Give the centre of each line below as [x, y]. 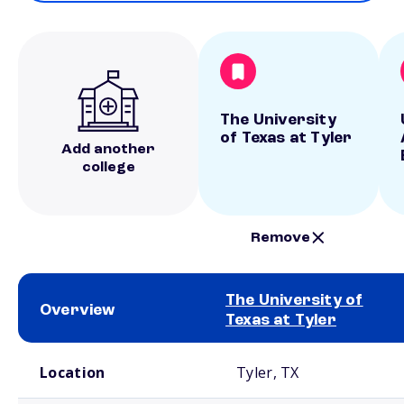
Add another [108, 150]
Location [73, 372]
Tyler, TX [268, 372]
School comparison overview [80, 350]
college [108, 168]
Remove [281, 238]
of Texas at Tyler [286, 138]
